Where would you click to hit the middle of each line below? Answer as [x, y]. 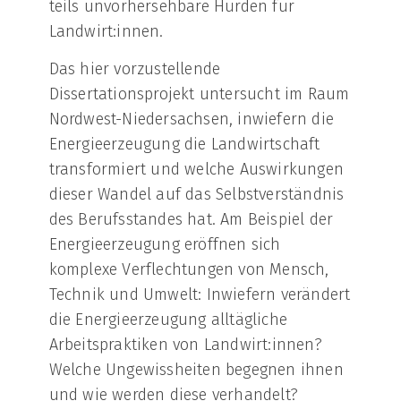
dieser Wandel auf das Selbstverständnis [196, 195]
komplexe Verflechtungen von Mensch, [189, 270]
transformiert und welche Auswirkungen [196, 170]
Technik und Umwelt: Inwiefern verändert [200, 295]
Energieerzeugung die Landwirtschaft [184, 145]
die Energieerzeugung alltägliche [168, 320]
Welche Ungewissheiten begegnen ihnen [196, 370]
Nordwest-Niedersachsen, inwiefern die [192, 119]
